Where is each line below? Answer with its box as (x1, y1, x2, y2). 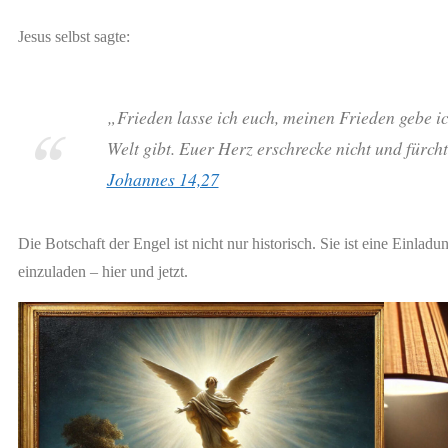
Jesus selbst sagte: (18, 27, 131, 45)
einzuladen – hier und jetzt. (18, 262, 189, 280)
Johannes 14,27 (106, 166, 219, 191)
